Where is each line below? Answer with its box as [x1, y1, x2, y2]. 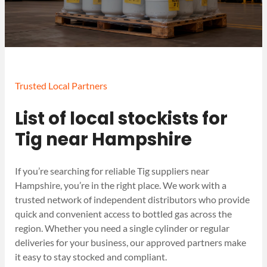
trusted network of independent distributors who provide [15, 194, 250, 206]
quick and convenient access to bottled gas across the [15, 208, 232, 220]
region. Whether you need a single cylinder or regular [15, 222, 230, 234]
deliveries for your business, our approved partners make [15, 237, 247, 249]
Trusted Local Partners [15, 80, 108, 92]
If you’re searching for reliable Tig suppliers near [15, 165, 210, 177]
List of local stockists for [15, 105, 228, 131]
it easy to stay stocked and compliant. [15, 251, 167, 263]
